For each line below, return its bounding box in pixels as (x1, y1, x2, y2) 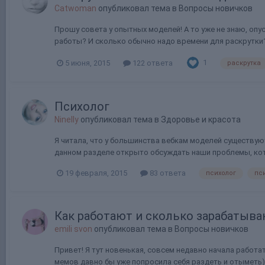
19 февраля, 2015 (65, 169, 127, 178)
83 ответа (148, 169, 186, 178)
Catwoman (54, 4, 96, 14)
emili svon (54, 224, 92, 234)
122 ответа (131, 58, 173, 67)
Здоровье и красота (161, 115, 241, 125)
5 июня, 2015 (65, 58, 110, 67)
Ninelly (54, 115, 79, 125)
